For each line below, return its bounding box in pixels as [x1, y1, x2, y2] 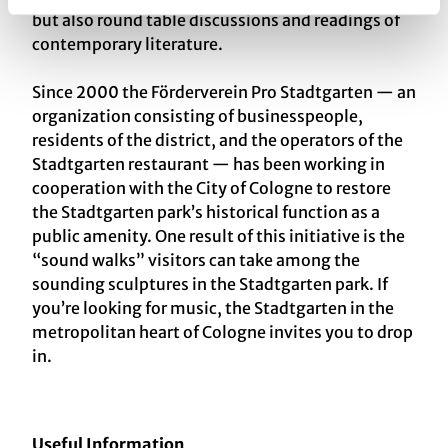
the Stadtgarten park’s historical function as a [32, 201, 380, 222]
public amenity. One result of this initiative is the [32, 225, 405, 246]
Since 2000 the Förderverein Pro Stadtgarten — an [32, 81, 416, 102]
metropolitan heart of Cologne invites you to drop [32, 321, 413, 342]
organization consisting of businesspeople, [32, 105, 363, 126]
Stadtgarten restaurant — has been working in [32, 153, 385, 174]
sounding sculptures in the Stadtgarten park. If [32, 273, 388, 294]
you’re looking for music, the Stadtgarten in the [32, 297, 394, 318]
